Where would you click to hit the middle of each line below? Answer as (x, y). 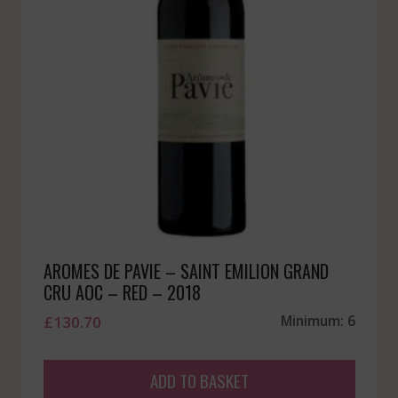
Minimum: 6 (318, 321)
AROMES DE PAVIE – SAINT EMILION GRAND (186, 271)
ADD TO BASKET (199, 380)
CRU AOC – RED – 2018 (122, 293)
